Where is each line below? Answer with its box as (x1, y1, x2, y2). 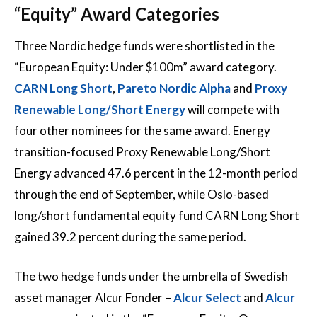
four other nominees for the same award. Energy (14, 122, 270, 138)
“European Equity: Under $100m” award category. (14, 59, 277, 74)
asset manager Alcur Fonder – (14, 289, 173, 305)
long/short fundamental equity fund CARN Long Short (14, 207, 299, 223)
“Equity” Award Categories (14, 3, 219, 24)
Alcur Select (173, 289, 241, 305)
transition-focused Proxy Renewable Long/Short (14, 144, 270, 159)
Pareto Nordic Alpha (117, 80, 231, 96)
